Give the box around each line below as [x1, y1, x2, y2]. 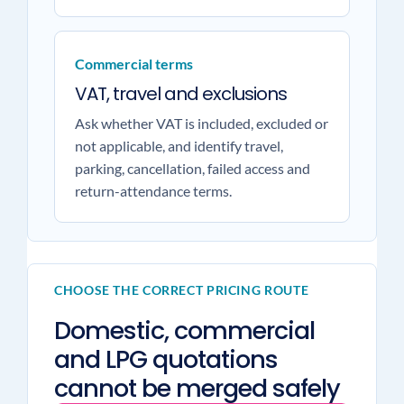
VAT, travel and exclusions [74, 81, 287, 106]
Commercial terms [74, 55, 193, 72]
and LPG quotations [53, 343, 278, 376]
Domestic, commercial [53, 314, 315, 347]
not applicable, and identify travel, [74, 137, 283, 154]
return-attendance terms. [74, 182, 232, 199]
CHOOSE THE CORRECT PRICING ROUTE [53, 282, 309, 298]
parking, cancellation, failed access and [74, 160, 310, 177]
